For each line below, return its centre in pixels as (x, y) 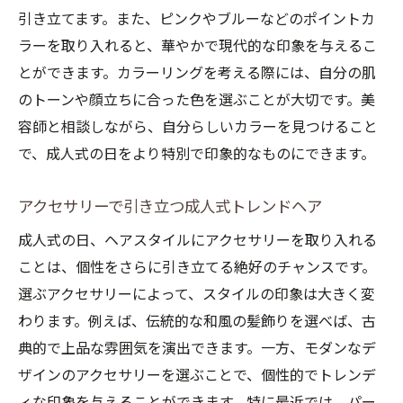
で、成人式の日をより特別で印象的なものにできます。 (197, 154)
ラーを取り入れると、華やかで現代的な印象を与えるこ (197, 46)
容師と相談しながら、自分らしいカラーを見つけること (198, 127)
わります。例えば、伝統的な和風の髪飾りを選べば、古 (197, 322)
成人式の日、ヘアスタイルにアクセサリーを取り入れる (197, 241)
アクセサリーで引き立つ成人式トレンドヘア (170, 207)
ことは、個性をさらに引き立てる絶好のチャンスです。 (197, 268)
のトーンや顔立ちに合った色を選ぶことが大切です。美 (197, 100)
